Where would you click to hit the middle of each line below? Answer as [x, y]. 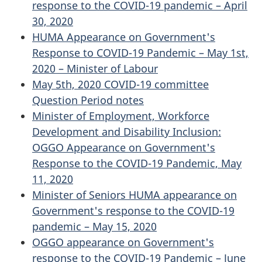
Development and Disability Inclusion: [127, 132]
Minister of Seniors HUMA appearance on [135, 195]
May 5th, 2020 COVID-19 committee [120, 84]
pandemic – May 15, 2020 [94, 226]
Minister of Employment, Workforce [121, 116]
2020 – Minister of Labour [95, 68]
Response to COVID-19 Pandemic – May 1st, [140, 53]
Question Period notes [88, 100]
